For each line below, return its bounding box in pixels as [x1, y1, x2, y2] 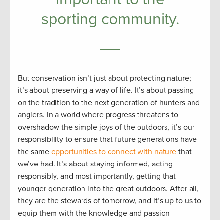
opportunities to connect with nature [51, 147, 176, 157]
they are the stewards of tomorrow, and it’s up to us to [18, 196, 201, 206]
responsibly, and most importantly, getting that [18, 171, 176, 181]
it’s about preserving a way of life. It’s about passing [18, 85, 194, 95]
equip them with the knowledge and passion [18, 208, 170, 218]
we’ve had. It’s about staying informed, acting [18, 159, 173, 169]
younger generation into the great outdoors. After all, [18, 184, 199, 193]
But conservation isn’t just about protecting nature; [18, 73, 191, 83]
